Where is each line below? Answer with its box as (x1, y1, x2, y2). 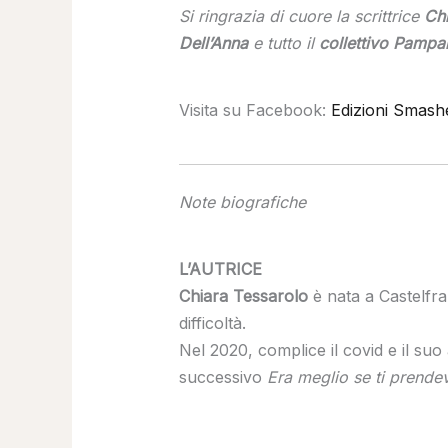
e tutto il (247, 33, 319, 54)
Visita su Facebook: (178, 100, 331, 121)
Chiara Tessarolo (178, 286, 313, 307)
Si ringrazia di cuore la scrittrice (178, 6, 424, 27)
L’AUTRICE (178, 259, 262, 280)
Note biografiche (178, 192, 306, 213)
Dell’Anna (178, 33, 248, 54)
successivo (178, 367, 267, 388)
